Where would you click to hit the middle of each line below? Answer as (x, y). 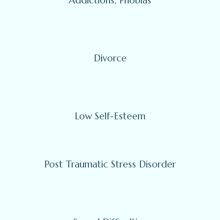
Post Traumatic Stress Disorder (110, 164)
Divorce (110, 58)
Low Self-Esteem (110, 116)
